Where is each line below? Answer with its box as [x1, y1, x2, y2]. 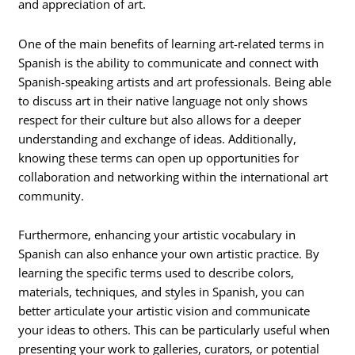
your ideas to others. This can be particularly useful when [18, 322, 330, 338]
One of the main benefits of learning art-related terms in [18, 35, 325, 52]
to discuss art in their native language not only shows [18, 92, 308, 109]
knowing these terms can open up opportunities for [18, 149, 300, 166]
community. [18, 187, 85, 204]
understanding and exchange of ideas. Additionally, [18, 130, 297, 147]
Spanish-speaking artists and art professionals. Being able [18, 73, 332, 90]
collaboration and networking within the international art [18, 168, 329, 185]
